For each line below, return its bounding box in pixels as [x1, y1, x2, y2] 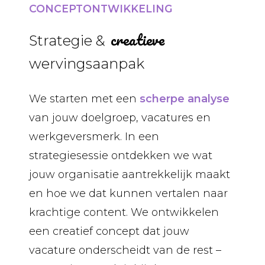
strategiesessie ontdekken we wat [28, 148, 212, 162]
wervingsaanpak [28, 54, 144, 72]
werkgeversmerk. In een [28, 130, 159, 143]
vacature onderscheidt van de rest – [28, 243, 221, 257]
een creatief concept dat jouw [28, 224, 189, 238]
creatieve [110, 27, 164, 52]
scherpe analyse [139, 92, 230, 105]
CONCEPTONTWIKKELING [28, 2, 173, 15]
